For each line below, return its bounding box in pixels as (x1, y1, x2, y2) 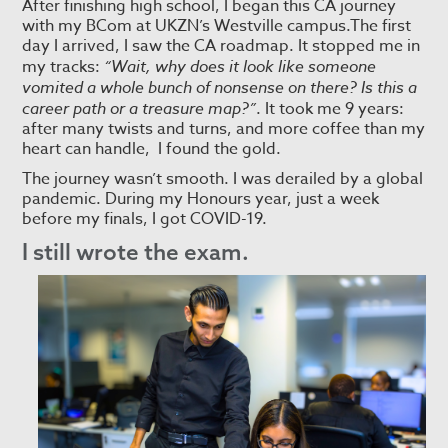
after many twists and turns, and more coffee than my (22, 117, 426, 142)
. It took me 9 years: (256, 97, 405, 122)
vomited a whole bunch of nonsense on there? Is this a (22, 76, 418, 99)
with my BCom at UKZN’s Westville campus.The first (22, 14, 412, 39)
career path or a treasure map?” (22, 97, 257, 120)
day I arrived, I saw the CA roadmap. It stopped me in (22, 34, 421, 59)
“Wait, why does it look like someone (104, 55, 377, 78)
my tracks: (22, 55, 105, 80)
